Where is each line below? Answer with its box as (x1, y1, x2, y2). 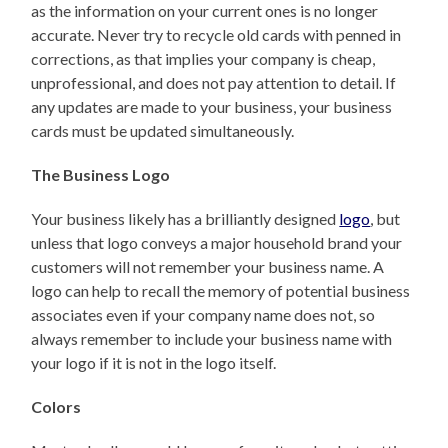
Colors (31, 397, 82, 417)
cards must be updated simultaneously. (31, 121, 295, 141)
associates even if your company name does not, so (31, 305, 376, 325)
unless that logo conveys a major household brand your (31, 233, 403, 253)
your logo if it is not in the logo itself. (31, 353, 277, 373)
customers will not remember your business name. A (31, 257, 385, 277)
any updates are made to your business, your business (31, 97, 393, 117)
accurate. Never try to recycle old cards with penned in (31, 25, 402, 45)
